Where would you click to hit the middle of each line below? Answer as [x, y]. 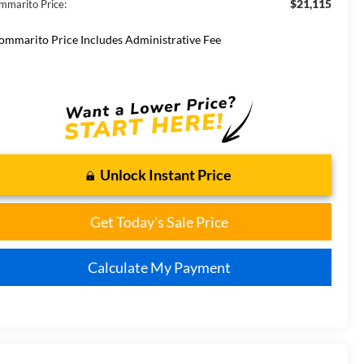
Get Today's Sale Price [159, 221]
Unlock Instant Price [166, 174]
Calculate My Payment [159, 267]
